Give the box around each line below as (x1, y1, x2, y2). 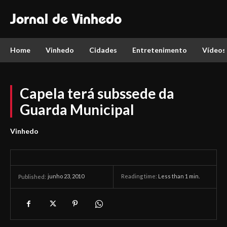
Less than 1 (158, 173, 188, 180)
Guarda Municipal (20, 101, 134, 118)
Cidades (89, 46, 117, 54)
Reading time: (121, 173, 158, 180)
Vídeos (202, 46, 226, 54)
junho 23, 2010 (48, 173, 84, 180)
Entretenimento (132, 46, 187, 54)
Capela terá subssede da (20, 85, 174, 102)
